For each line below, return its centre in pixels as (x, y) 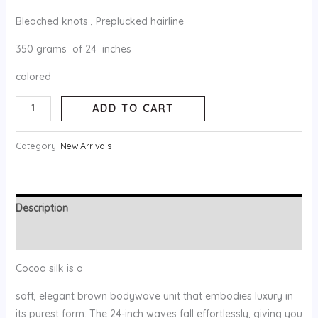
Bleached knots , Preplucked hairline (99, 22)
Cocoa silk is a (49, 268)
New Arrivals (86, 145)
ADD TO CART (133, 109)
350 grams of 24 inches (73, 49)
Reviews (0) (43, 235)
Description (42, 208)
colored (33, 77)
